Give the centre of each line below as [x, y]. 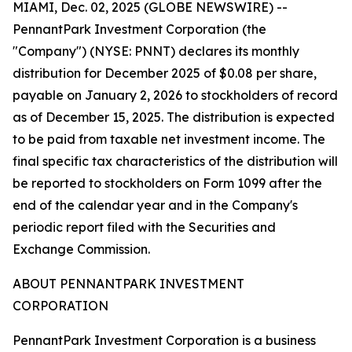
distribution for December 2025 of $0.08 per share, [165, 73]
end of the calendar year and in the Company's [155, 205]
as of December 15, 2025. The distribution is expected [174, 117]
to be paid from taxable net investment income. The [169, 139]
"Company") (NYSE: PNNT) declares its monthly [156, 51]
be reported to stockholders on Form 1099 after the [167, 183]
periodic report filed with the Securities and [144, 227]
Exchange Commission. [81, 249]
